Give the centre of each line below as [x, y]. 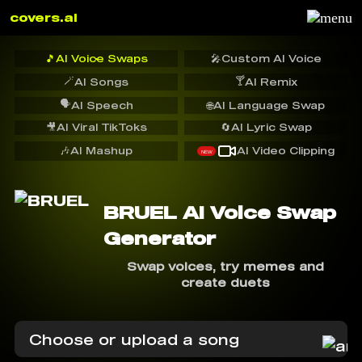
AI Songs [101, 82]
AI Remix [271, 82]
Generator [160, 238]
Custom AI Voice [271, 58]
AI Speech [102, 105]
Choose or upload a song [134, 339]
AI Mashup [101, 151]
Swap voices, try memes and [225, 267]
